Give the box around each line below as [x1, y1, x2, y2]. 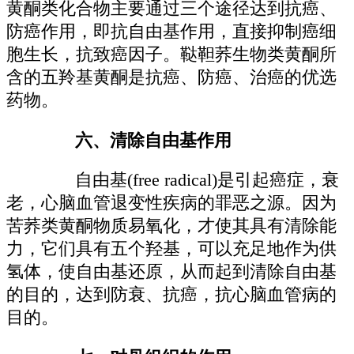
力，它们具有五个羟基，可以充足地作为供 [6, 239, 337, 259]
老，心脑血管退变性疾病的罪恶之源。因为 [6, 194, 337, 213]
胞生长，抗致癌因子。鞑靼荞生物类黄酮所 [6, 45, 337, 65]
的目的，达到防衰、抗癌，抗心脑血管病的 [6, 285, 337, 305]
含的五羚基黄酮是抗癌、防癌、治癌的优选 [6, 68, 337, 88]
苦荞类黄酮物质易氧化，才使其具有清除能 [6, 217, 337, 236]
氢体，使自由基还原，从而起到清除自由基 [6, 262, 337, 282]
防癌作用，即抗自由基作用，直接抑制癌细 [6, 22, 337, 42]
